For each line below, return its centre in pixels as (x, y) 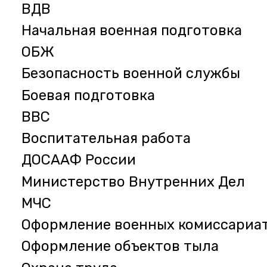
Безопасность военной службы (131, 74)
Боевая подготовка (88, 95)
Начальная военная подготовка (131, 30)
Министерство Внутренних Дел (133, 181)
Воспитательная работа (106, 139)
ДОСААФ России (78, 160)
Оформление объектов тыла (120, 246)
